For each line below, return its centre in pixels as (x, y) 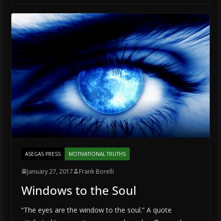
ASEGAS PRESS (43, 154)
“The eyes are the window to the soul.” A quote (96, 210)
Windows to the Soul (78, 190)
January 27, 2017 (50, 171)
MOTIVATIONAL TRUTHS (97, 154)
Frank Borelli (96, 171)
